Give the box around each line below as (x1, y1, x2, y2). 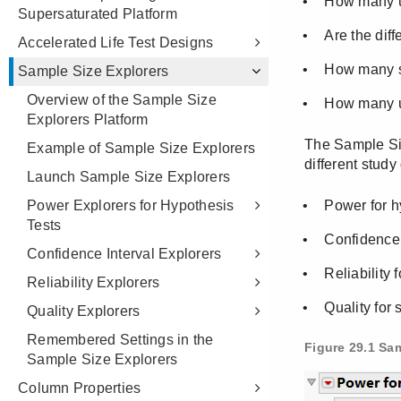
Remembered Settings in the (27, 332, 214, 347)
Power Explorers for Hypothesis (27, 198, 235, 213)
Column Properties (18, 380, 141, 396)
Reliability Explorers (27, 275, 160, 290)
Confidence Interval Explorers (27, 246, 222, 261)
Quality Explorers (27, 303, 141, 319)
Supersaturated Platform (18, 6, 177, 21)
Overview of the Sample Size (27, 92, 217, 107)
